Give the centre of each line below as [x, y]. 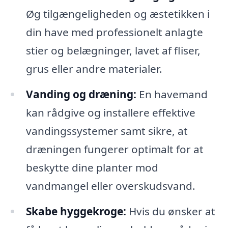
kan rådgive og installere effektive [110, 113]
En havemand [172, 94]
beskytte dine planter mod [92, 168]
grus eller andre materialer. [94, 69]
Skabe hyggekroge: [76, 211]
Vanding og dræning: [81, 94]
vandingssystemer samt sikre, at [107, 131]
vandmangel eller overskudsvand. [110, 186]
